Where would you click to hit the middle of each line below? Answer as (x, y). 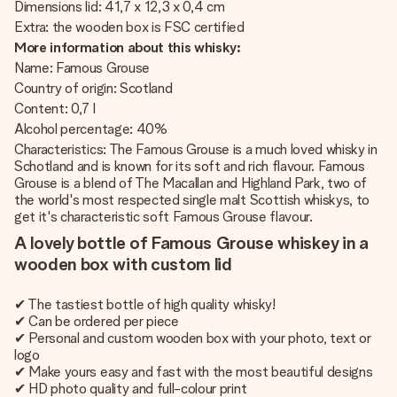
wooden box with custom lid (123, 264)
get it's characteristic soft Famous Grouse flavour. (163, 217)
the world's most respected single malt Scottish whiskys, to (192, 200)
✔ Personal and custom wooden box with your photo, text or (193, 338)
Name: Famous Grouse (82, 68)
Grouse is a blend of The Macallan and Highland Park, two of (191, 183)
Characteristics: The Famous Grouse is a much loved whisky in (196, 149)
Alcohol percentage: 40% (91, 129)
